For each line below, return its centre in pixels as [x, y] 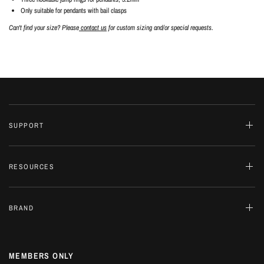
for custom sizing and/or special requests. [160, 28]
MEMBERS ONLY [42, 256]
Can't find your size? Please [44, 28]
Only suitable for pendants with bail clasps [74, 11]
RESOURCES [32, 166]
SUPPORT [27, 125]
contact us [93, 28]
